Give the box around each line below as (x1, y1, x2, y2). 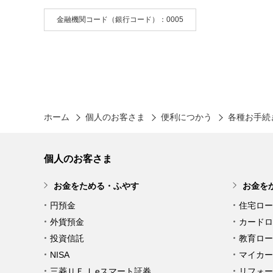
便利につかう (161, 112, 212, 122)
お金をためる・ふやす (54, 181, 139, 191)
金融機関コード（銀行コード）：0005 (56, 15, 183, 24)
